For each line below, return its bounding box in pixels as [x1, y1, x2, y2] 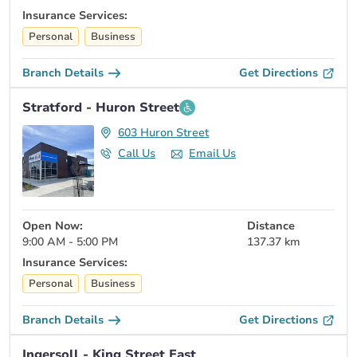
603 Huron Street [118, 125, 209, 141]
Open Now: [22, 218, 83, 234]
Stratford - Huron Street [22, 99, 179, 117]
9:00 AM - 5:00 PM [22, 234, 118, 250]
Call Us [118, 146, 155, 162]
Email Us [189, 146, 236, 162]
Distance [247, 218, 295, 234]
